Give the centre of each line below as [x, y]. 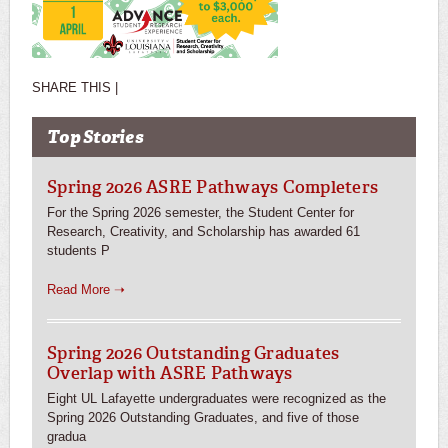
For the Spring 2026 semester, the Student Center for [200, 213]
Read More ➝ [86, 290]
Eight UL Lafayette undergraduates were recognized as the [216, 399]
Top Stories [95, 137]
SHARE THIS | [77, 88]
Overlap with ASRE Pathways [170, 373]
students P [78, 251]
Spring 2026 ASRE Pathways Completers [213, 187]
